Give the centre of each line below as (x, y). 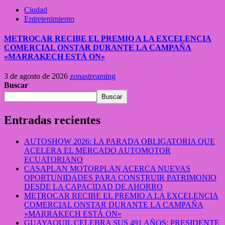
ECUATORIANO (53, 160)
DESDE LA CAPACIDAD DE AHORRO (93, 187)
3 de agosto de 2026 (37, 76)
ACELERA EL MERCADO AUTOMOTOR (97, 151)
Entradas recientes (52, 120)
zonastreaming (93, 76)
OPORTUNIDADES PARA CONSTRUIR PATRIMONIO (120, 178)
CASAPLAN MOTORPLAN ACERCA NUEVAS (107, 169)
